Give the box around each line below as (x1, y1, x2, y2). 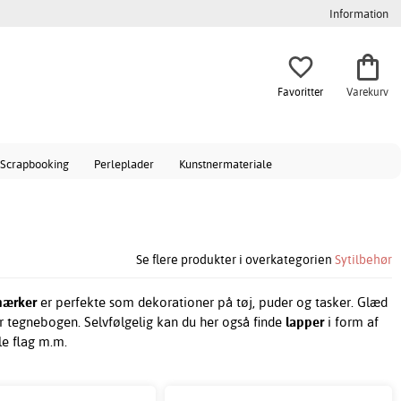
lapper (286, 313, 325, 331)
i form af (324, 313, 380, 331)
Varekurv (346, 84, 388, 98)
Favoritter (277, 84, 323, 98)
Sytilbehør (335, 251, 392, 269)
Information (329, 6, 388, 21)
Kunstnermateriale (178, 157, 272, 171)
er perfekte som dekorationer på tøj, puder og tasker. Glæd (37, 294, 388, 311)
